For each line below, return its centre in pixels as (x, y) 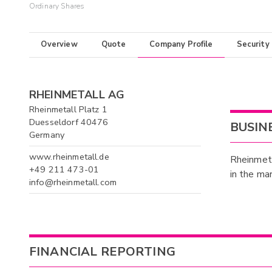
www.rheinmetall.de (69, 157)
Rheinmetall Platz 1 (68, 109)
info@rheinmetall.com (73, 182)
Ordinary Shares (57, 6)
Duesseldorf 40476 (69, 122)
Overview (59, 45)
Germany (47, 134)
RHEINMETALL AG (77, 94)
